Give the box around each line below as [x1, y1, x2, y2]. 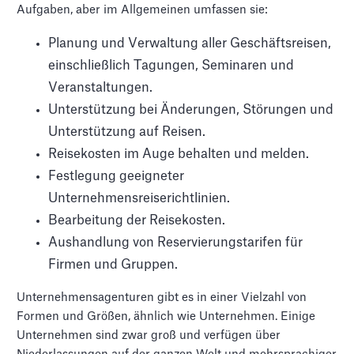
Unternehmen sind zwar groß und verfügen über [17, 329, 281, 341]
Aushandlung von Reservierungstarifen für [48, 235, 303, 249]
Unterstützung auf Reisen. [48, 125, 206, 138]
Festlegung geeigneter [48, 169, 185, 183]
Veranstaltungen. [48, 81, 153, 94]
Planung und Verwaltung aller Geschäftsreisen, [48, 36, 332, 50]
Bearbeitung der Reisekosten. [48, 213, 226, 227]
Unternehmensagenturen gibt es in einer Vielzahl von [17, 291, 307, 303]
